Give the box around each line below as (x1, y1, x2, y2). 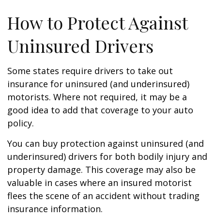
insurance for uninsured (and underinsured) (7, 78, 189, 90)
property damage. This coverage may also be (7, 164, 196, 175)
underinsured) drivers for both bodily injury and (7, 151, 207, 162)
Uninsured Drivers (7, 34, 154, 57)
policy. (7, 117, 34, 129)
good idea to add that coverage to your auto (7, 104, 193, 116)
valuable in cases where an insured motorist (7, 177, 192, 188)
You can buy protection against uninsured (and (7, 138, 204, 149)
